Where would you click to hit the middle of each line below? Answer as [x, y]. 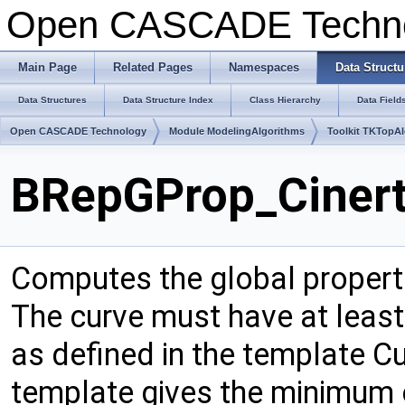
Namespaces [264, 67]
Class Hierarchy [285, 100]
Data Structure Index [168, 100]
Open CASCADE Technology [78, 131]
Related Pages [153, 67]
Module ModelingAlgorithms [237, 131]
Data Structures [52, 100]
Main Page [47, 67]
